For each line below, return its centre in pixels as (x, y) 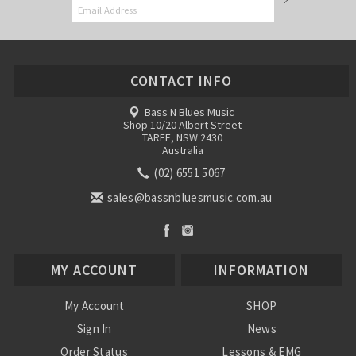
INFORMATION (262, 269)
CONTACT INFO (182, 81)
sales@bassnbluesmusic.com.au (188, 197)
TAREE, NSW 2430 (183, 137)
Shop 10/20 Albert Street (183, 125)
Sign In (94, 328)
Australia (182, 150)
